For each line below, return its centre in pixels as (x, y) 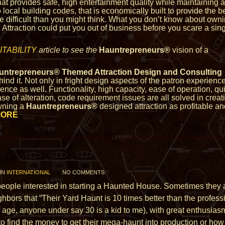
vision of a (189, 50)
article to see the (67, 50)
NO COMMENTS (83, 172)
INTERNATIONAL (28, 172)
